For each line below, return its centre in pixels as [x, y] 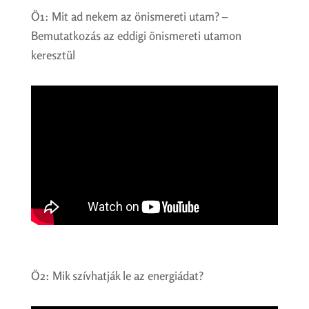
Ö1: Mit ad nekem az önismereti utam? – [129, 16]
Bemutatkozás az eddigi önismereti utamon [136, 36]
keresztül [53, 55]
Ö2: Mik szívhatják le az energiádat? [117, 275]
